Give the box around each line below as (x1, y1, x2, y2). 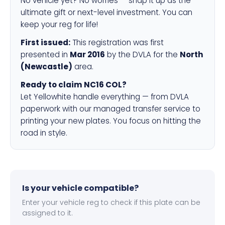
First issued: (21, 37, 70, 48)
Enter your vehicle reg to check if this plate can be (22, 197, 200, 207)
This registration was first (70, 37, 164, 48)
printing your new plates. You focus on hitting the (21, 116, 201, 126)
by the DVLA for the (105, 49, 180, 60)
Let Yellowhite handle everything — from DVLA (21, 91, 189, 102)
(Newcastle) (21, 61, 72, 72)
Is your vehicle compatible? (22, 182, 139, 194)
